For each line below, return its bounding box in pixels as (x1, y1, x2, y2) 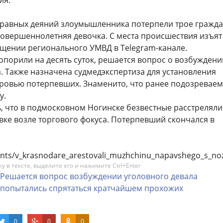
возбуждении (70, 171, 122, 182)
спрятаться (49, 183, 92, 194)
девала (171, 171, 198, 182)
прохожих (144, 183, 183, 194)
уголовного (124, 171, 169, 182)
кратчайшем (94, 183, 142, 194)
